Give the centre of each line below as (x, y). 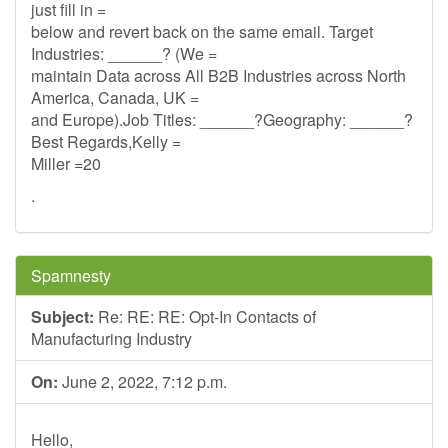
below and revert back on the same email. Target (202, 31)
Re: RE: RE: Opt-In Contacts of (205, 316)
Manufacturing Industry (111, 338)
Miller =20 (66, 163)
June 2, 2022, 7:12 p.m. (142, 381)
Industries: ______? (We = (124, 53)
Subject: (62, 316)
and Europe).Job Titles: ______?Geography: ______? (222, 119)
